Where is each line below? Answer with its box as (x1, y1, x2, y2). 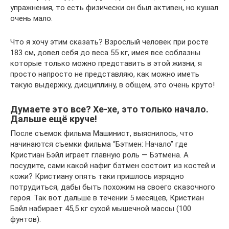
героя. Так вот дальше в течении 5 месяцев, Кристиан (10, 193, 204, 202)
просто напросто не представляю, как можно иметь (10, 70, 199, 79)
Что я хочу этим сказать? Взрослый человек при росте (10, 37, 209, 47)
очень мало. (10, 14, 53, 23)
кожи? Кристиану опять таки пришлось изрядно (10, 172, 184, 181)
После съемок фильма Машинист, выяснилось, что (10, 129, 193, 138)
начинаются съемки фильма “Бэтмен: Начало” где (10, 140, 188, 149)
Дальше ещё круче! (10, 113, 97, 124)
